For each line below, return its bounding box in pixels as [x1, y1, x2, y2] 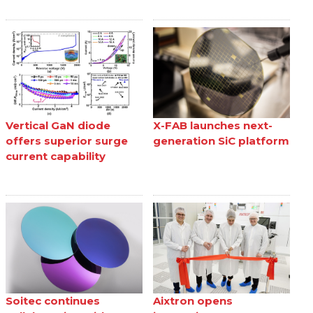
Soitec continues [6, 294, 101, 308]
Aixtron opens [153, 294, 233, 308]
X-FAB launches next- [153, 118, 272, 132]
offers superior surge [6, 133, 129, 147]
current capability [6, 149, 106, 163]
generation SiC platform [153, 133, 289, 147]
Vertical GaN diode [6, 118, 111, 132]
